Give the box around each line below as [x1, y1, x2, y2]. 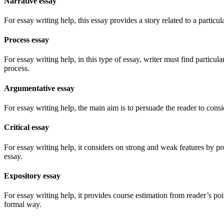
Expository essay [4, 171, 60, 180]
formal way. [4, 200, 41, 209]
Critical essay [4, 123, 49, 132]
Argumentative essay [4, 83, 74, 92]
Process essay [4, 35, 49, 44]
